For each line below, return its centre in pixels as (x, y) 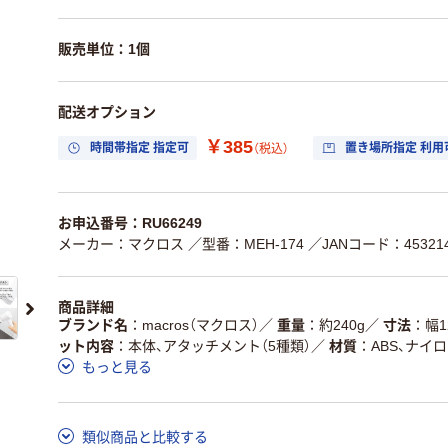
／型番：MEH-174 (246, 244)
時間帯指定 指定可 (139, 147)
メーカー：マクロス (121, 244)
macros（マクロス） (200, 324)
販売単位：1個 (104, 49)
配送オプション (107, 112)
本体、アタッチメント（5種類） (219, 345)
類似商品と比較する (145, 436)
